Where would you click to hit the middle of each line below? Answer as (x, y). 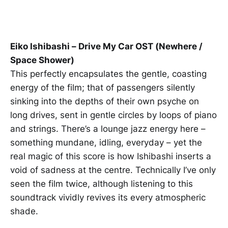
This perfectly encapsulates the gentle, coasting (108, 74)
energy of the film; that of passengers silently (103, 87)
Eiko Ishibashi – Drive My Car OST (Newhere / (106, 46)
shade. (24, 211)
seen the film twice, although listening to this (102, 183)
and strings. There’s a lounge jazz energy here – (108, 129)
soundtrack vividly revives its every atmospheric (108, 197)
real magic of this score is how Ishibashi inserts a (111, 156)
